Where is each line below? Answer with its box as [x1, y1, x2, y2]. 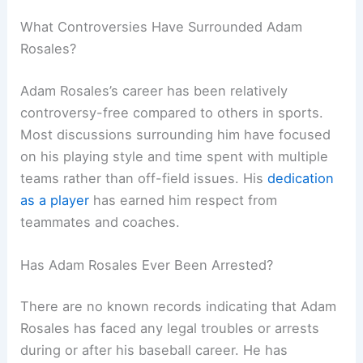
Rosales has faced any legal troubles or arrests [20, 320, 320, 337]
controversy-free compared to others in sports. [20, 104, 324, 121]
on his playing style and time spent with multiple [20, 147, 329, 164]
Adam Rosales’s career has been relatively [20, 82, 288, 99]
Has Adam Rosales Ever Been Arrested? [20, 256, 274, 273]
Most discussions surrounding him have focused [20, 126, 331, 143]
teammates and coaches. [20, 213, 181, 230]
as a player [20, 191, 90, 208]
